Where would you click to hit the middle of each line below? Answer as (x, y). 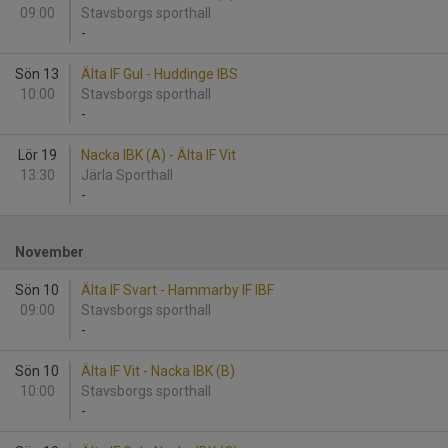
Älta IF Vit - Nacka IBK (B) (158, 371)
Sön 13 (37, 74)
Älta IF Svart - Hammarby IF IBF (177, 290)
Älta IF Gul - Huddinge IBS (159, 74)
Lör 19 (37, 155)
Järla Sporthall (130, 175)
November (49, 252)
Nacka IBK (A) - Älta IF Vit (158, 155)
